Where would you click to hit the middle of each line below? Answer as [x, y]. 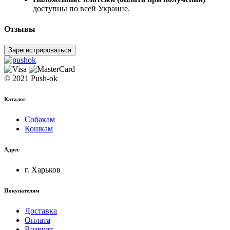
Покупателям [22, 190]
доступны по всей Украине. [81, 9]
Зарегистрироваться [40, 50]
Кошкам [39, 128]
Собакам [40, 119]
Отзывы [20, 29]
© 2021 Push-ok [31, 78]
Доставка [41, 210]
